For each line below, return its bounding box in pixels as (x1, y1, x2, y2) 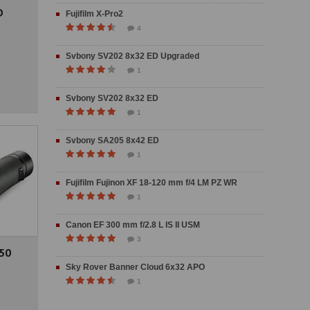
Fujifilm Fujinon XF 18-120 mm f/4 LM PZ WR (66, 178, 237, 188)
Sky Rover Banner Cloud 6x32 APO (66, 262, 205, 272)
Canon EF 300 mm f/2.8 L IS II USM (66, 220, 200, 230)
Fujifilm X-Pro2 (66, 9, 123, 19)
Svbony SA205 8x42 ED (66, 136, 159, 145)
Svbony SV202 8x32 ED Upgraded (66, 51, 199, 61)
